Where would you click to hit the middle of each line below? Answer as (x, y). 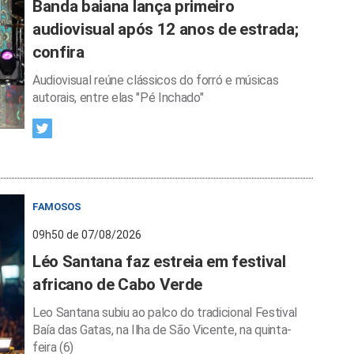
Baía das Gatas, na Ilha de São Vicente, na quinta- (162, 330)
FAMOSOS (57, 207)
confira (58, 52)
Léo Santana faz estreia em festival (159, 262)
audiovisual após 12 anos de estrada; (166, 29)
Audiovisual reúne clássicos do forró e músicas (156, 80)
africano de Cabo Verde (117, 284)
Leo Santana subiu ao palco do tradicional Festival (165, 313)
